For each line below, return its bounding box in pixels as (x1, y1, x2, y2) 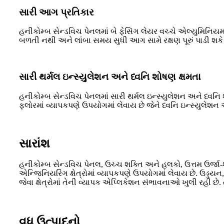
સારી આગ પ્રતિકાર (19, 6, 94, 17)
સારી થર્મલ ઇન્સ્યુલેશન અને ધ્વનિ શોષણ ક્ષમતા (19, 71, 201, 82)
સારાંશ (19, 136, 50, 150)
